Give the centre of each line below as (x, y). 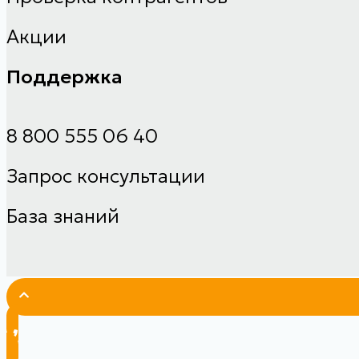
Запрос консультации (106, 176)
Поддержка (65, 77)
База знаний (63, 216)
